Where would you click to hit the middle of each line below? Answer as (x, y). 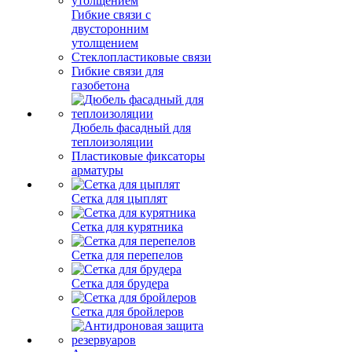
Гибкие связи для (117, 71)
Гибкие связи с (111, 15)
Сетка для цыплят (119, 198)
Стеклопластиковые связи (141, 57)
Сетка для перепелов (127, 255)
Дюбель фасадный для (131, 128)
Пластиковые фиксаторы (138, 156)
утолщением (105, 43)
